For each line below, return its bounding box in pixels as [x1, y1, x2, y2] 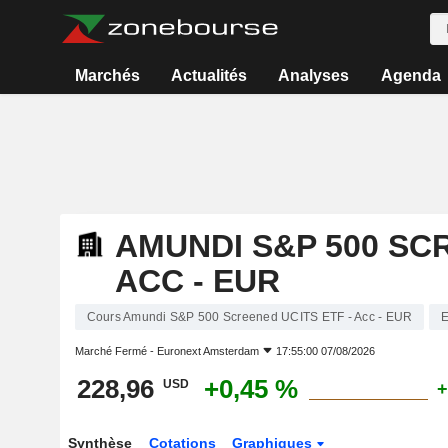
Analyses [278, 67, 350, 84]
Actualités [171, 67, 248, 84]
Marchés [74, 67, 140, 84]
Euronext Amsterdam [156, 345, 259, 357]
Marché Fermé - [74, 345, 157, 357]
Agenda [380, 67, 441, 84]
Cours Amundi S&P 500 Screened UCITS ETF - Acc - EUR [86, 310, 413, 324]
